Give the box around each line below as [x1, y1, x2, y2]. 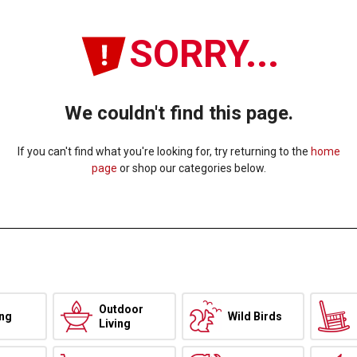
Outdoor [99, 303, 144, 316]
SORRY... [129, 31, 279, 76]
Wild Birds [227, 310, 282, 324]
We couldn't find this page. [64, 102, 293, 124]
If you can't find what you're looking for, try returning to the [17, 145, 311, 158]
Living [99, 317, 131, 331]
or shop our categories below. [116, 162, 266, 175]
